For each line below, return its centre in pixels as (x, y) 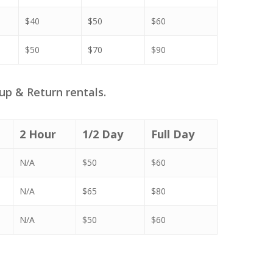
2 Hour (38, 134)
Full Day (173, 134)
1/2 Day (103, 134)
